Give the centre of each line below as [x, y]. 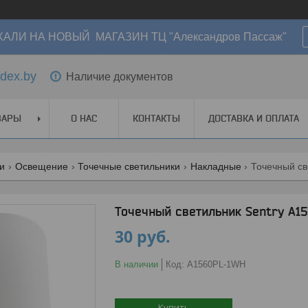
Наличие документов [120, 76]
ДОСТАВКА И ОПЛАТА [254, 118]
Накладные [216, 166]
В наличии [136, 264]
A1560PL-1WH [216, 264]
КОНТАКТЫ [156, 118]
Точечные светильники [129, 166]
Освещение [41, 166]
